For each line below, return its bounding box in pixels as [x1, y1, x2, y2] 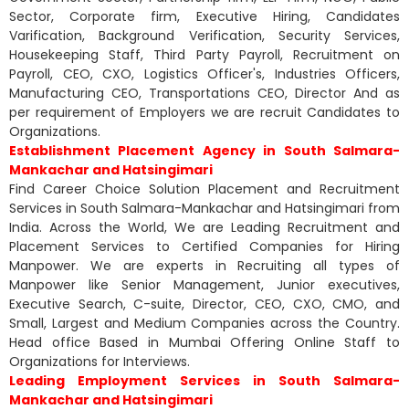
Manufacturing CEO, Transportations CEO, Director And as [9, 83, 400, 102]
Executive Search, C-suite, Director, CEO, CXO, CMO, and [9, 294, 400, 313]
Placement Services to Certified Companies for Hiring [9, 236, 400, 256]
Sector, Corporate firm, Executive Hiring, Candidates [9, 6, 400, 26]
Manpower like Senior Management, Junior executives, [9, 275, 400, 294]
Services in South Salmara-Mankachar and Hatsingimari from [9, 198, 400, 217]
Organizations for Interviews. [9, 351, 190, 371]
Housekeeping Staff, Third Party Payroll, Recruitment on [9, 45, 400, 64]
